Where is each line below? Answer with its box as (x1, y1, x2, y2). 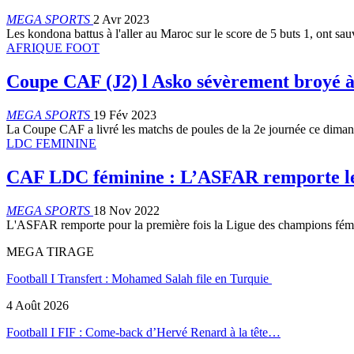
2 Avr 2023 (93, 13, 149, 27)
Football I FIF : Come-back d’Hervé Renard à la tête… (6, 325, 281, 339)
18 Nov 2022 (93, 203, 160, 217)
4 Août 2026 (6, 298, 69, 312)
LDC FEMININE (6, 137, 96, 151)
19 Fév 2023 (93, 108, 156, 122)
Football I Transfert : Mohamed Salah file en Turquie (6, 271, 272, 285)
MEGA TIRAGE (6, 244, 94, 258)
